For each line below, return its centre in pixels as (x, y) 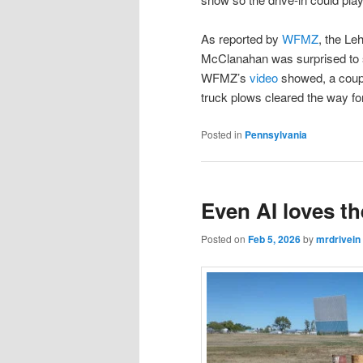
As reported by (241, 39)
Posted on (224, 239)
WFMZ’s (225, 78)
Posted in (222, 134)
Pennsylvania (276, 134)
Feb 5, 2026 (274, 239)
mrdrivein (338, 239)
